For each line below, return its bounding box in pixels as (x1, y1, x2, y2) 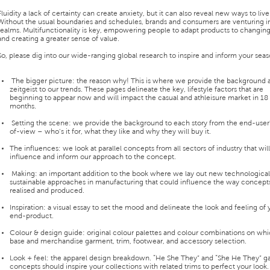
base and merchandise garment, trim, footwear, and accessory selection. (10, 238, 246, 245)
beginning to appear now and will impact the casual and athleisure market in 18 (10, 95, 268, 102)
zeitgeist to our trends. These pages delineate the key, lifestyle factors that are (10, 86, 263, 93)
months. (10, 103, 36, 110)
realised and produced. (10, 187, 84, 195)
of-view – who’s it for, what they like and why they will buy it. (10, 128, 211, 136)
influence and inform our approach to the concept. (10, 154, 176, 161)
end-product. (10, 213, 54, 220)
